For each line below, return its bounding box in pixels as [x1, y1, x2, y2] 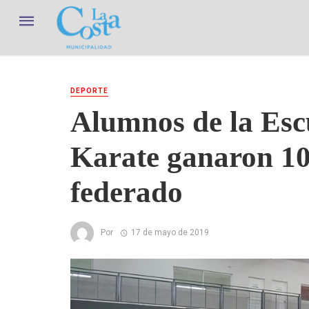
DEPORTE [70, 87, 108, 94]
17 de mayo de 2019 [130, 227, 209, 237]
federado [70, 175, 183, 208]
